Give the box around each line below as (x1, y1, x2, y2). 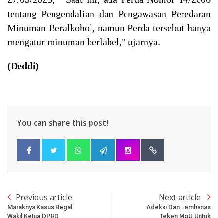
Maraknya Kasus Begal (7, 203, 72, 211)
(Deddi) (7, 60, 39, 71)
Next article (159, 191, 202, 202)
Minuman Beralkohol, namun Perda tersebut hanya (7, 22, 211, 33)
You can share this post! (17, 117, 108, 128)
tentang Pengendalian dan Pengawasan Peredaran (7, 8, 211, 19)
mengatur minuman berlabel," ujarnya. (7, 36, 160, 47)
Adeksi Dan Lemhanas (146, 203, 211, 211)
